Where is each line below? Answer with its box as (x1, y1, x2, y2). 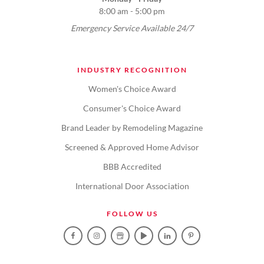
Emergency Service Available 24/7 (71, 23, 193, 34)
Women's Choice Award (88, 84, 176, 94)
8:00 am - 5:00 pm (99, 6, 165, 16)
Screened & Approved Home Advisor (65, 142, 199, 153)
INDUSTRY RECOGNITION (77, 65, 187, 75)
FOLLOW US (106, 209, 158, 219)
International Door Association (75, 181, 189, 192)
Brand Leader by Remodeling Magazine (61, 123, 203, 133)
